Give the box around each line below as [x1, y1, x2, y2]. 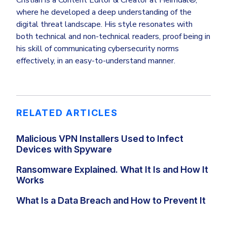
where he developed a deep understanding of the [16, 6, 192, 18]
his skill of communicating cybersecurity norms [16, 43, 179, 54]
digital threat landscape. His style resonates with [16, 18, 193, 30]
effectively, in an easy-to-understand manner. [16, 55, 175, 66]
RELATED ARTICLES [16, 107, 118, 118]
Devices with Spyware [16, 143, 112, 155]
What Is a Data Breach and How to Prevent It [16, 195, 206, 206]
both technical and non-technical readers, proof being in [16, 30, 210, 42]
